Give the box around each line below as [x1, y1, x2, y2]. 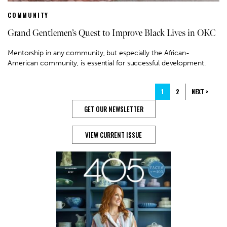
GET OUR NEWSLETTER [84, 104, 143, 115]
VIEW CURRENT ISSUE [85, 130, 142, 140]
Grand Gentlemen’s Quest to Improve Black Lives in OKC [8, 28, 215, 39]
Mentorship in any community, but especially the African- [8, 49, 190, 58]
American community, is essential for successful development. [8, 59, 206, 68]
